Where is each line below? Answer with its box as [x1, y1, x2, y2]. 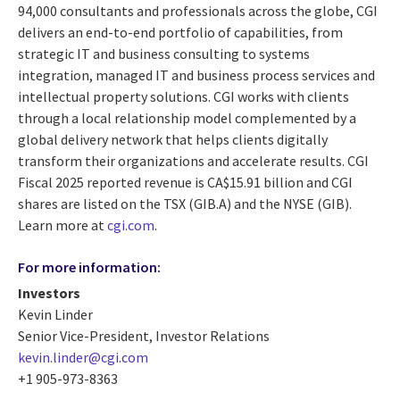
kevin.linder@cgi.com [18, 348, 148, 367]
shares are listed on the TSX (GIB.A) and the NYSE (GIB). [18, 194, 352, 212]
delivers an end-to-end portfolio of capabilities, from [18, 22, 343, 41]
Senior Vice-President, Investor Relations [18, 327, 270, 346]
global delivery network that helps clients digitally [18, 129, 328, 148]
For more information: [18, 257, 161, 276]
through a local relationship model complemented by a [18, 108, 356, 127]
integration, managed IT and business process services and [18, 65, 375, 84]
